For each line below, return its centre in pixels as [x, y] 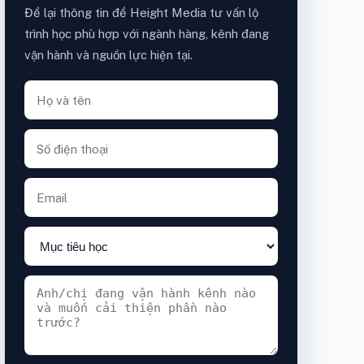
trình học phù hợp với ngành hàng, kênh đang [147, 34]
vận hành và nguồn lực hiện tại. [108, 55]
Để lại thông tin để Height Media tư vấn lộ [141, 13]
